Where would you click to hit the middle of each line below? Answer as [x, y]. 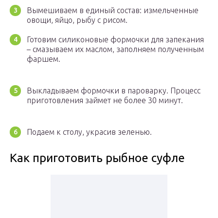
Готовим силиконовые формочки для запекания [115, 40]
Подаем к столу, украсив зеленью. [89, 132]
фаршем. [44, 59]
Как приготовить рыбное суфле [97, 158]
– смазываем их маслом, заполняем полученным [115, 49]
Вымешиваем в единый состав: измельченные [113, 10]
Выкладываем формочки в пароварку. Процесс [114, 91]
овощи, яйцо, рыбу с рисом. [77, 20]
